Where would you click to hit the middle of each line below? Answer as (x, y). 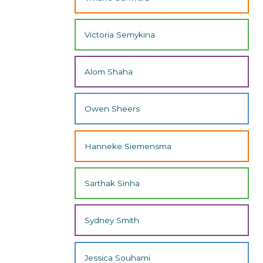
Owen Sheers (112, 109)
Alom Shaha (109, 72)
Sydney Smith (112, 220)
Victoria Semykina (120, 34)
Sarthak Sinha (112, 183)
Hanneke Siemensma (128, 146)
